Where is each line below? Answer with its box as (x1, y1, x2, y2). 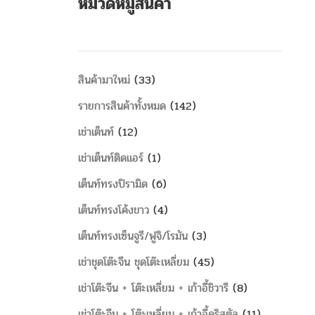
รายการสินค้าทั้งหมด (78, 97, 166, 115)
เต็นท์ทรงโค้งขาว (78, 201, 149, 219)
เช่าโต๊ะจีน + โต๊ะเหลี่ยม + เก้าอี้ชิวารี (78, 279, 229, 297)
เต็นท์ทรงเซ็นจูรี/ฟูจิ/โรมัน (78, 227, 188, 245)
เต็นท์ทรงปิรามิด (78, 175, 148, 193)
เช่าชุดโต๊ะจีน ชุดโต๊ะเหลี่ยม (78, 253, 189, 271)
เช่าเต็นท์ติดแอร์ (78, 149, 143, 167)
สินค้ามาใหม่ (78, 71, 130, 89)
